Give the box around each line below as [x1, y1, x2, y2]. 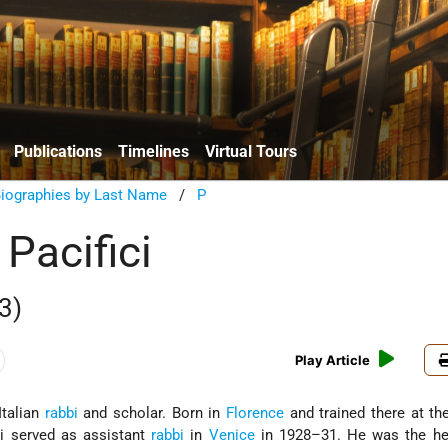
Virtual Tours [205, 141, 297, 161]
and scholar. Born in [77, 404, 226, 423]
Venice [208, 426, 255, 445]
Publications [14, 141, 102, 161]
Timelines [118, 141, 189, 161]
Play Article [295, 352, 371, 369]
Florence [225, 404, 284, 423]
